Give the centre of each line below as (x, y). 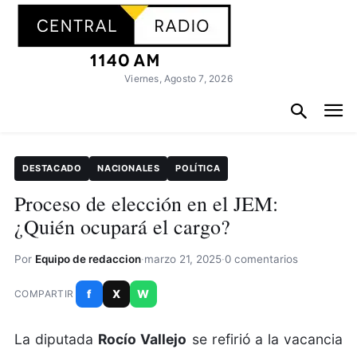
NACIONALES (129, 168)
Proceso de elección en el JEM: (146, 203)
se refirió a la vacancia (265, 339)
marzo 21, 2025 (183, 259)
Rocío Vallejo (143, 339)
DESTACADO (52, 168)
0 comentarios (261, 259)
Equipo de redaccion (88, 259)
